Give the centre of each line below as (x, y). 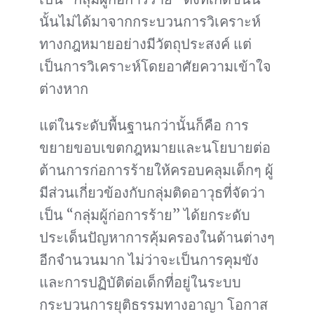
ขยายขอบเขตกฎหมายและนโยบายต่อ (155, 148)
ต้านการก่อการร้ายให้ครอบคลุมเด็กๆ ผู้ (156, 170)
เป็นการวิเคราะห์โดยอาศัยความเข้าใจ (155, 67)
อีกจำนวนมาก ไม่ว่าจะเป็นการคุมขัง (149, 260)
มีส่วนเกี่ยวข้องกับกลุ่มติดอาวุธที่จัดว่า (152, 193)
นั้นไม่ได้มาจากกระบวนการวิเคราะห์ (150, 22)
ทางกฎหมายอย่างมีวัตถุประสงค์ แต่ (145, 44)
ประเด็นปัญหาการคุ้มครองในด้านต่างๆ (157, 238)
